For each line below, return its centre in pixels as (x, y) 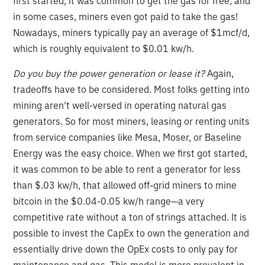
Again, (219, 73)
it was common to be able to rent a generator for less (127, 169)
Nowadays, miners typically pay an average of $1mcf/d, (132, 32)
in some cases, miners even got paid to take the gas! (126, 16)
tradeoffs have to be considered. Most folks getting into (132, 89)
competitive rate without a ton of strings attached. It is (130, 217)
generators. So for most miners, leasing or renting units (132, 121)
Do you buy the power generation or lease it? (109, 73)
